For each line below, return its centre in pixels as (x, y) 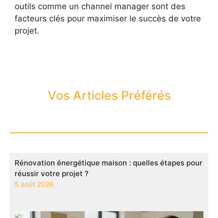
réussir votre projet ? (52, 173)
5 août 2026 (34, 184)
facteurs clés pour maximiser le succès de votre (108, 18)
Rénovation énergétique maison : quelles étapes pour (109, 163)
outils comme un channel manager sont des (100, 6)
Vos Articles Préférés (109, 95)
